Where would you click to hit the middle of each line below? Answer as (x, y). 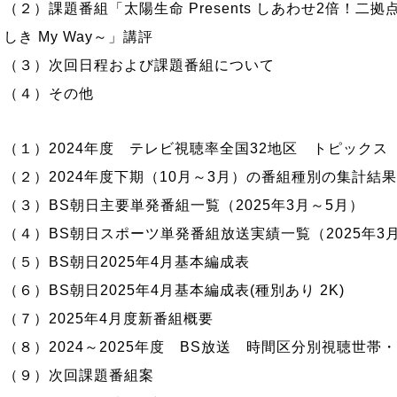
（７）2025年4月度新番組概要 (109, 319)
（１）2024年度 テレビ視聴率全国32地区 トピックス (196, 148)
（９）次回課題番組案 (79, 375)
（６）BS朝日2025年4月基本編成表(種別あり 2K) (174, 290)
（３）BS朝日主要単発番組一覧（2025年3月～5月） (184, 205)
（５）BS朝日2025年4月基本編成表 (127, 262)
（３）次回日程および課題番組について (139, 65)
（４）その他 (49, 93)
